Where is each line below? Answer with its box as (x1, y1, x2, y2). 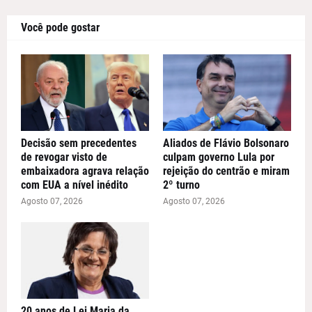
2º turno (163, 178, 200, 192)
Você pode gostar (21, 21, 100, 35)
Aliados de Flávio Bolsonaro (163, 136, 289, 150)
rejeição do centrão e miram (163, 164, 290, 178)
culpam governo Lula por (163, 150, 274, 164)
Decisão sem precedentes (21, 136, 136, 150)
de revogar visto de (21, 150, 107, 164)
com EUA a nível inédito (21, 178, 128, 192)
